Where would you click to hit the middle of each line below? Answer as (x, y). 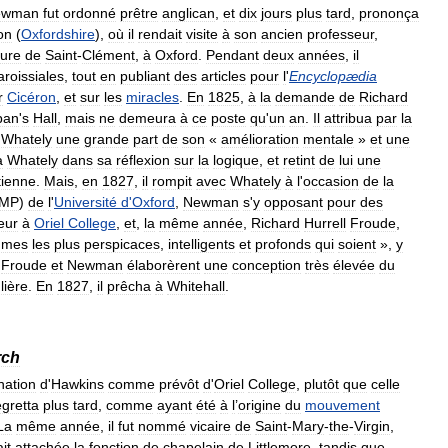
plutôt (321, 384)
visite (202, 34)
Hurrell (325, 223)
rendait (160, 34)
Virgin (372, 426)
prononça (389, 13)
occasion (331, 181)
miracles (152, 97)
